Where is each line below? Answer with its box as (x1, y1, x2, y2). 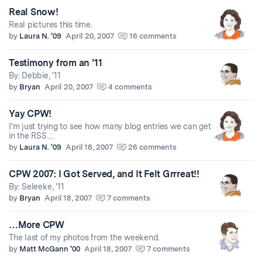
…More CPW (9, 219, 64, 230)
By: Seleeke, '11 (9, 182, 64, 191)
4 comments (108, 82, 152, 91)
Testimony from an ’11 (9, 57, 102, 68)
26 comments (128, 143, 177, 151)
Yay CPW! (9, 108, 52, 119)
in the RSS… (9, 131, 55, 140)
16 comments (129, 32, 177, 40)
